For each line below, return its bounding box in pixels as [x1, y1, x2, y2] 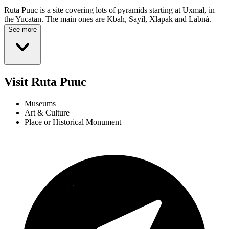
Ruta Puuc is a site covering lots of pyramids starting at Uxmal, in [4, 6, 215, 15]
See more [8, 26, 37, 34]
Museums [25, 99, 56, 108]
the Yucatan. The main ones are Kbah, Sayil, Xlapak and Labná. [4, 15, 211, 24]
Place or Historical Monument [25, 118, 121, 127]
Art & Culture [25, 108, 70, 118]
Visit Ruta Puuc [4, 75, 86, 89]
